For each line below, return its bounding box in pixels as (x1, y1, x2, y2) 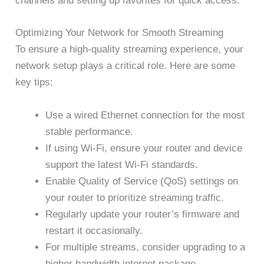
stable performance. (45, 126, 134, 137)
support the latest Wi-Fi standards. (45, 159, 199, 170)
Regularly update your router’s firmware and (45, 208, 240, 220)
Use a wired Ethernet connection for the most (45, 109, 245, 121)
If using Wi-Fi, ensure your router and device (45, 142, 243, 154)
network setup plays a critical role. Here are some (15, 60, 236, 72)
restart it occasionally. (45, 225, 143, 236)
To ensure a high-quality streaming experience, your (15, 44, 244, 55)
